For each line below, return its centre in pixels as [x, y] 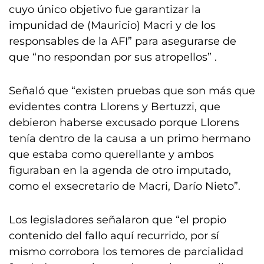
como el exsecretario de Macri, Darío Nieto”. [125, 186]
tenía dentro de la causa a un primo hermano [130, 138]
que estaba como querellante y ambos [111, 154]
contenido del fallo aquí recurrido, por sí [114, 236]
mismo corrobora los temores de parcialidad [126, 252]
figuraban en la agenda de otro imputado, [120, 170]
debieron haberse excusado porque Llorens [124, 123]
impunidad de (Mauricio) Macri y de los [112, 25]
